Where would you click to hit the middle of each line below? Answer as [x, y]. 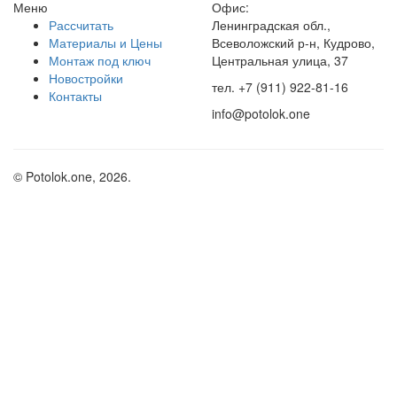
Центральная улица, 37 [280, 61]
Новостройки [86, 78]
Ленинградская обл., [271, 25]
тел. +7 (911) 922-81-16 [280, 87]
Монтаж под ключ [100, 61]
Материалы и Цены [105, 43]
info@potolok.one [261, 114]
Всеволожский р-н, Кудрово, [293, 43]
